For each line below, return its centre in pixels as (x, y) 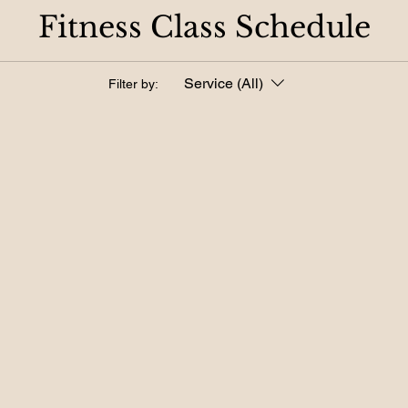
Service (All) (224, 83)
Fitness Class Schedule (204, 27)
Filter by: (133, 83)
